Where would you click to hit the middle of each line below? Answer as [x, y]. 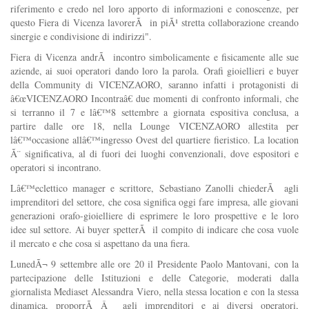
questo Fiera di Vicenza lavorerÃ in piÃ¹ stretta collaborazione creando [154, 22]
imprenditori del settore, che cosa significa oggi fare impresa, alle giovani [154, 201]
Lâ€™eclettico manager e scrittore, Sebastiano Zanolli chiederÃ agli [154, 188]
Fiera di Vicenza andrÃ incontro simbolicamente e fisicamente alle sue [154, 57]
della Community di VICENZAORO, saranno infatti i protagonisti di [154, 84]
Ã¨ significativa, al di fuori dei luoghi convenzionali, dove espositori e [154, 153]
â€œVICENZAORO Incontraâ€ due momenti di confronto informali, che [154, 98]
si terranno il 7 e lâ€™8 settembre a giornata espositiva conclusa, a [154, 112]
